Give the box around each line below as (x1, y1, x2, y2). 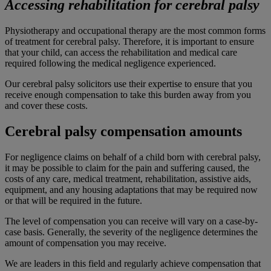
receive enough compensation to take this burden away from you (5, 89, 251, 100)
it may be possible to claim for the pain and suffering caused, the (5, 162, 249, 173)
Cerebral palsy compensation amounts (5, 123, 242, 139)
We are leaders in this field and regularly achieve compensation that (5, 258, 261, 269)
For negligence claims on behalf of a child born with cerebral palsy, (5, 151, 261, 162)
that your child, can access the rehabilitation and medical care (5, 47, 237, 57)
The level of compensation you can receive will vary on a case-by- (5, 215, 258, 226)
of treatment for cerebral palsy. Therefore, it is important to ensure (5, 36, 254, 47)
